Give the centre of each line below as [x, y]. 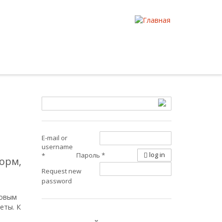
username [57, 147]
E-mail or [54, 138]
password [56, 181]
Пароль [89, 155]
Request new [61, 171]
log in [156, 155]
